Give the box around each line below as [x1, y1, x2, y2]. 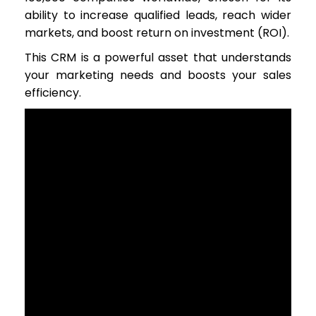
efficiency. [25, 85, 81, 101]
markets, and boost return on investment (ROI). [25, 25, 289, 41]
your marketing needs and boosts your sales [25, 67, 291, 83]
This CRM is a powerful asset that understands [25, 49, 291, 66]
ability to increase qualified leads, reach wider [25, 7, 291, 23]
